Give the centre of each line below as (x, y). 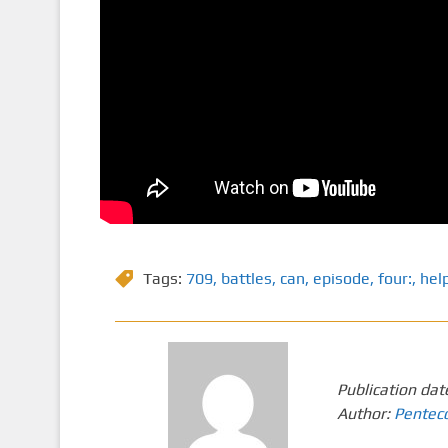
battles (246, 279)
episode (341, 279)
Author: (366, 414)
